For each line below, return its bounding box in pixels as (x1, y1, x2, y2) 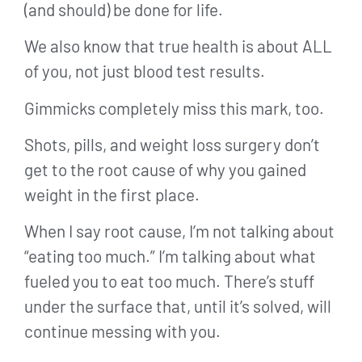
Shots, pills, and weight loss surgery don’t (24, 133, 320, 154)
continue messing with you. (24, 321, 221, 342)
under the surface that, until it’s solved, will (24, 296, 331, 317)
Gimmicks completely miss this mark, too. (24, 97, 324, 118)
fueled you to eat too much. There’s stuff (24, 271, 314, 292)
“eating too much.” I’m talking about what (24, 246, 316, 267)
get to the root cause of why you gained (24, 158, 306, 179)
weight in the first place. (24, 183, 200, 204)
